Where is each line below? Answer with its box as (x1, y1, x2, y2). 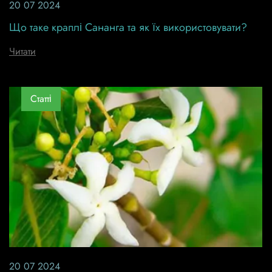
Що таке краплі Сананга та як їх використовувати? (9, 19, 247, 35)
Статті (30, 92, 52, 106)
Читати (9, 44, 36, 58)
